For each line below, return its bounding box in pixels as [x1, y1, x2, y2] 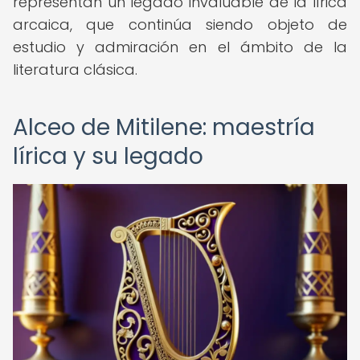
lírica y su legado [13, 141, 203, 172]
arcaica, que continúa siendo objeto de [13, 14, 347, 35]
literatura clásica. [13, 59, 137, 80]
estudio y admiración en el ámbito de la [13, 37, 347, 57]
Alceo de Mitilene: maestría [13, 112, 315, 143]
